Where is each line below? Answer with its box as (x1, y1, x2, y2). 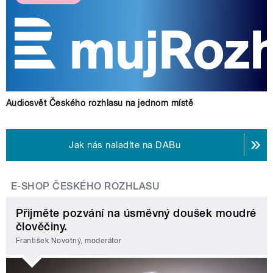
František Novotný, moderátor (16, 236, 122, 246)
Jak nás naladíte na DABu (69, 139, 181, 151)
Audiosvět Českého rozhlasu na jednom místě (6, 97, 194, 108)
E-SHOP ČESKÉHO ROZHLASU (11, 180, 160, 192)
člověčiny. (16, 219, 68, 233)
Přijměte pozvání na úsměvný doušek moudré (16, 206, 257, 219)
